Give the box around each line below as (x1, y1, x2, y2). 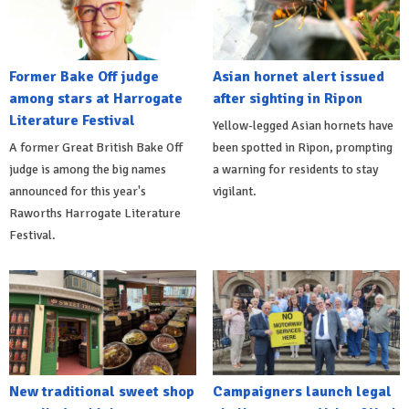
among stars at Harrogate (9, 89, 183, 109)
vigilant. (212, 184, 257, 200)
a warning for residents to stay (212, 162, 379, 178)
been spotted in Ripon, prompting (212, 140, 393, 156)
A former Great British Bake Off (9, 140, 183, 156)
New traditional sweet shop (9, 383, 194, 402)
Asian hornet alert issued (212, 68, 384, 87)
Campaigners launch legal (212, 383, 392, 402)
